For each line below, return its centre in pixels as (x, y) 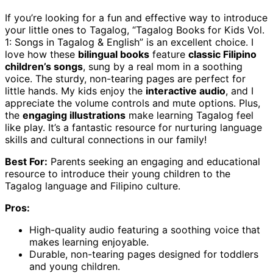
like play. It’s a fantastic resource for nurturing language (133, 128)
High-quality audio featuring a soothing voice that (145, 230)
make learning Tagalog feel (190, 115)
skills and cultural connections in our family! (106, 140)
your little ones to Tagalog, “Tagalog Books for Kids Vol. (135, 30)
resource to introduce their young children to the (118, 174)
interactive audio (186, 91)
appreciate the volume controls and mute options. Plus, (133, 103)
